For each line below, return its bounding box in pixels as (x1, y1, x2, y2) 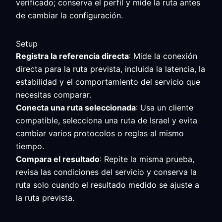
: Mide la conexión (129, 51, 197, 61)
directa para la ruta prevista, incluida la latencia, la (16, 64, 205, 74)
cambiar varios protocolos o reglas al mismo (16, 128, 184, 138)
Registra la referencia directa (16, 51, 129, 61)
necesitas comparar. (16, 90, 91, 100)
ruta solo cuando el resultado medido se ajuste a (16, 180, 199, 190)
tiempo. (16, 141, 44, 151)
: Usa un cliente (136, 103, 193, 112)
